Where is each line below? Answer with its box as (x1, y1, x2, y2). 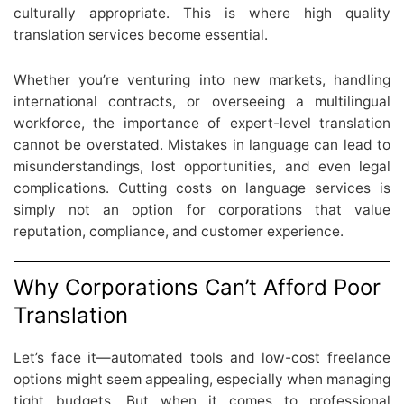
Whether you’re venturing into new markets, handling (14, 70, 390, 88)
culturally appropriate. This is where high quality (14, 4, 390, 22)
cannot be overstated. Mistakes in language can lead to (14, 135, 390, 153)
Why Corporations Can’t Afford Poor (14, 273, 381, 300)
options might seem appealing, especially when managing (14, 370, 390, 388)
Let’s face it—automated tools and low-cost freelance (14, 348, 390, 366)
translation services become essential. (14, 25, 268, 43)
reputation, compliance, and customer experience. (14, 222, 344, 240)
